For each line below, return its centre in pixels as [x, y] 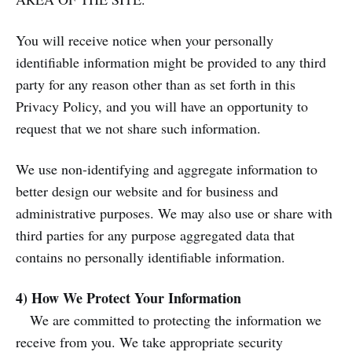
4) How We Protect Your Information [128, 298]
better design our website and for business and [147, 191]
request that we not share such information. [138, 128]
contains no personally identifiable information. [150, 257]
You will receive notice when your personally [145, 40]
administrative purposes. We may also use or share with [174, 213]
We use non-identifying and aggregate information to [167, 169]
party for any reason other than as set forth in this [156, 84]
